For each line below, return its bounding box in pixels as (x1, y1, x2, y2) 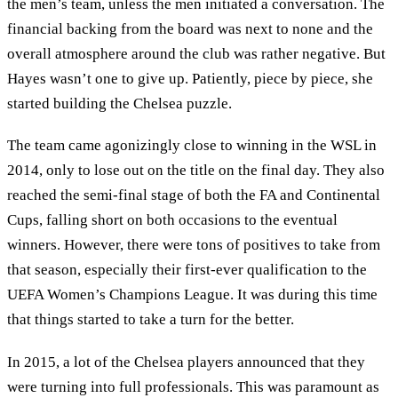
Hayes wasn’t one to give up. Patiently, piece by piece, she (7, 69, 373, 87)
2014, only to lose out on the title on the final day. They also (7, 162, 385, 179)
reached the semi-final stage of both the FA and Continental (7, 187, 380, 204)
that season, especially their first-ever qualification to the (7, 261, 367, 279)
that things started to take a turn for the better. (7, 311, 294, 329)
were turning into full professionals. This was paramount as (7, 378, 379, 395)
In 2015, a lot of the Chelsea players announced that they (7, 353, 365, 370)
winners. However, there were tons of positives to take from (7, 236, 380, 254)
